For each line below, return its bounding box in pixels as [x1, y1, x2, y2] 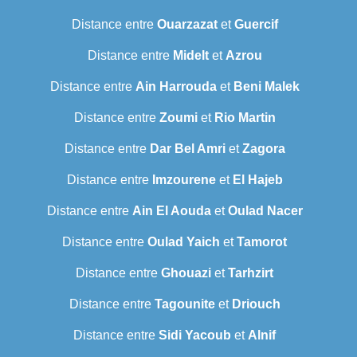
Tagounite [154, 297, 215, 312]
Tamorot [237, 235, 287, 249]
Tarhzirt [228, 266, 273, 280]
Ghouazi [161, 266, 211, 280]
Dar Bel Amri [149, 142, 226, 156]
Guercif [233, 18, 278, 32]
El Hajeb [232, 173, 283, 187]
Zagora [241, 142, 285, 156]
